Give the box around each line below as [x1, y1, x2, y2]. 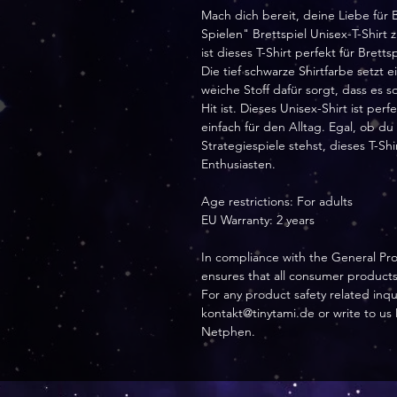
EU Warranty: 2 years [201, 212, 315, 228]
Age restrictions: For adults [201, 193, 353, 209]
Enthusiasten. [201, 156, 276, 172]
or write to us [315, 305, 395, 321]
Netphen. [201, 323, 255, 339]
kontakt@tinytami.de [201, 305, 315, 321]
